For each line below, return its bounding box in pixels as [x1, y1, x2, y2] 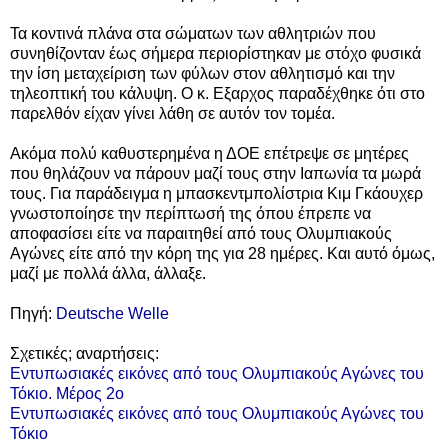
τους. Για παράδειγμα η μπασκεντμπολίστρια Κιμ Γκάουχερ [10, 184, 423, 202]
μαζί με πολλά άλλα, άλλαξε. [10, 264, 206, 282]
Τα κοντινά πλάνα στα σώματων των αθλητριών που [10, 24, 376, 42]
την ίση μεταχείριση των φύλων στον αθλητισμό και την [10, 64, 395, 82]
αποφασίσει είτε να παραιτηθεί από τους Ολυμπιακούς [10, 224, 392, 242]
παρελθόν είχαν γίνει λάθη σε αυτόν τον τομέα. [10, 104, 335, 122]
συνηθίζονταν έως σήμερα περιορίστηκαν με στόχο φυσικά [10, 44, 421, 62]
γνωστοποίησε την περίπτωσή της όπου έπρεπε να [10, 204, 371, 222]
